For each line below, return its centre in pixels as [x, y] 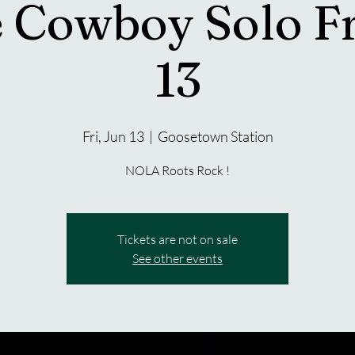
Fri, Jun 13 [113, 136]
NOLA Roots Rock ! [177, 170]
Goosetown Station [215, 136]
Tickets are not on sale [177, 239]
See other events [177, 258]
